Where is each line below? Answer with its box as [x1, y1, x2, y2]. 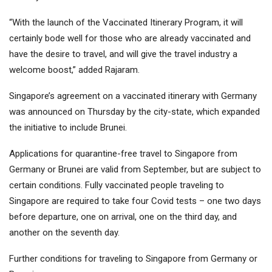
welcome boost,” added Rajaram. [9, 64, 140, 75]
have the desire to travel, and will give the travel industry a [9, 48, 237, 59]
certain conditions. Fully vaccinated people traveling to [9, 179, 224, 191]
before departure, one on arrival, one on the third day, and [9, 211, 237, 222]
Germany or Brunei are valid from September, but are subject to [9, 163, 261, 175]
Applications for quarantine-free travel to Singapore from [9, 148, 237, 159]
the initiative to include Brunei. [9, 121, 127, 133]
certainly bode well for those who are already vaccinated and [9, 32, 251, 44]
